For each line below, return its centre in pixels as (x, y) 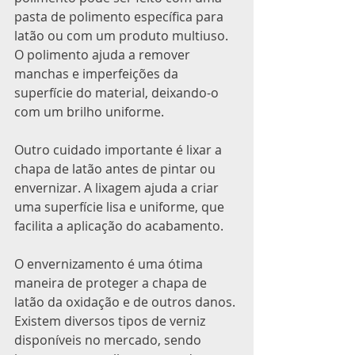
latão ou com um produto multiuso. (123, 36)
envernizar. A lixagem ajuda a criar (118, 188)
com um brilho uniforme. (89, 112)
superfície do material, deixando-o (118, 93)
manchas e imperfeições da (98, 74)
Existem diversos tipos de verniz (111, 321)
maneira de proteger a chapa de (112, 283)
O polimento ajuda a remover (104, 55)
